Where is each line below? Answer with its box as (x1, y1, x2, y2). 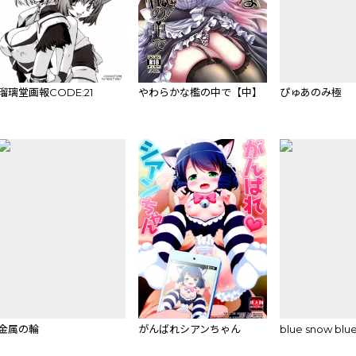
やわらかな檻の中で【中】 (138, 86, 263, 99)
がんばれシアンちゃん (138, 322, 242, 335)
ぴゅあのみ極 (279, 86, 342, 99)
